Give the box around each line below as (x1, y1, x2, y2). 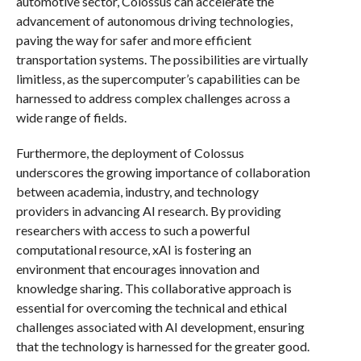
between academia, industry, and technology (15, 184, 259, 199)
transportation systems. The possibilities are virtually (15, 52, 308, 67)
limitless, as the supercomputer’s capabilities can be (15, 71, 300, 86)
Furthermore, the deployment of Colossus (15, 145, 244, 160)
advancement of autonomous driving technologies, (15, 13, 293, 28)
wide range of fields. (15, 110, 127, 125)
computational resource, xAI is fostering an (15, 242, 251, 257)
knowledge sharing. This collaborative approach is (15, 280, 292, 296)
